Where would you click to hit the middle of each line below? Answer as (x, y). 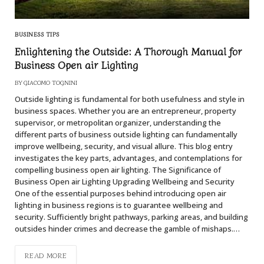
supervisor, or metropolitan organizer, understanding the (118, 123)
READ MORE (46, 255)
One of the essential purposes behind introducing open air (121, 194)
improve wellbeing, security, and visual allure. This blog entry (124, 146)
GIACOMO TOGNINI (50, 82)
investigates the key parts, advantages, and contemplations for (128, 158)
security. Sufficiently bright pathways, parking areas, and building (131, 217)
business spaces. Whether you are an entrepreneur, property (126, 111)
